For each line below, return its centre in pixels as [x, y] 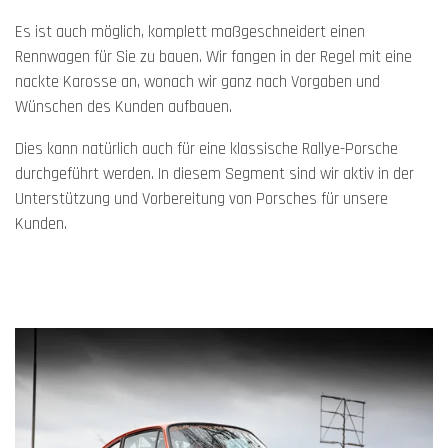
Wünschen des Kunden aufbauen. [123, 108]
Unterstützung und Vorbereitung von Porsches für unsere [201, 199]
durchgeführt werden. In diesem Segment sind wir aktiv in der [214, 174]
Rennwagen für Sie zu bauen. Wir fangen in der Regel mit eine [213, 58]
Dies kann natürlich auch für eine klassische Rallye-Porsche [206, 149]
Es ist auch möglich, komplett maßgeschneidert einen [190, 33]
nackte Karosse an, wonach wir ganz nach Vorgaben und [197, 83]
